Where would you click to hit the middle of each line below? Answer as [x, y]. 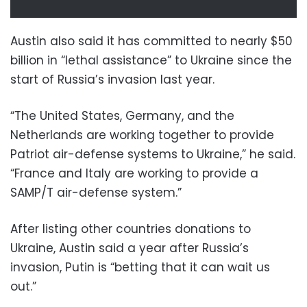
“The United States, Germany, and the [122, 115]
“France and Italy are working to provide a [134, 173]
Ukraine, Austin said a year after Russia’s [130, 248]
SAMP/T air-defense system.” [96, 192]
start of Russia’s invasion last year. [112, 79]
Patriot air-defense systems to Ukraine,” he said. [153, 154]
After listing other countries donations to [131, 229]
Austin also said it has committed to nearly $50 [151, 41]
